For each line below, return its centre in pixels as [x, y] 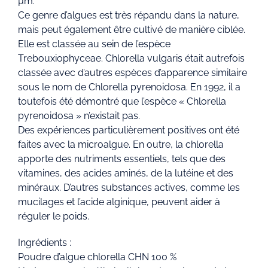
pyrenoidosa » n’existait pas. [79, 116]
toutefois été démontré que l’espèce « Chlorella [122, 102]
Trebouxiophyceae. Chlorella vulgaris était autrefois [131, 59]
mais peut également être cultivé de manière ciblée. [132, 30]
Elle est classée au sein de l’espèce [94, 44]
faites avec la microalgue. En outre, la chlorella [121, 145]
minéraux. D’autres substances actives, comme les [129, 188]
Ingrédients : [45, 243]
